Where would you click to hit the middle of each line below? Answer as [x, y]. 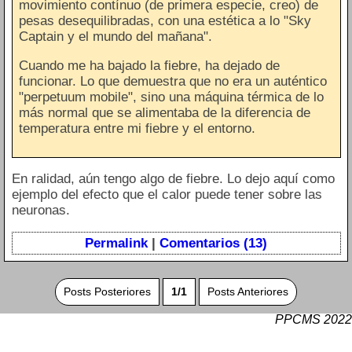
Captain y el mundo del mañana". [115, 37]
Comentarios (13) [213, 243]
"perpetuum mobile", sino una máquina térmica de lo [171, 97]
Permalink [116, 243]
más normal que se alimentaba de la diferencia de [165, 113]
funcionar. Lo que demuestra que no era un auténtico [173, 82]
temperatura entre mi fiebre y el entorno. [137, 129]
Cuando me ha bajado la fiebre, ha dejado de [149, 66]
